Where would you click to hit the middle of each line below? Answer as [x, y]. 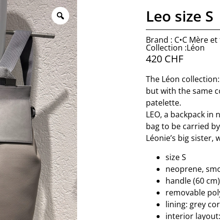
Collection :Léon [175, 48]
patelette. [163, 103]
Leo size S [179, 16]
